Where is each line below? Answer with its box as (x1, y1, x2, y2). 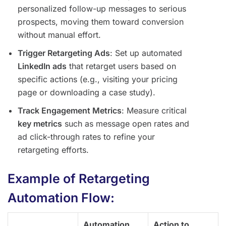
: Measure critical (122, 105, 187, 116)
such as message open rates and (62, 119, 189, 129)
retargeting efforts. (18, 145, 89, 155)
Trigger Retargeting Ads (18, 48, 110, 59)
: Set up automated (110, 48, 182, 59)
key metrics (18, 119, 62, 129)
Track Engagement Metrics (18, 105, 122, 116)
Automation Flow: (8, 190, 115, 206)
